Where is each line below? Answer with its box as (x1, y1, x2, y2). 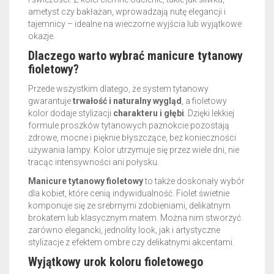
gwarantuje (28, 96, 73, 106)
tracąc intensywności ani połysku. (28, 157, 159, 167)
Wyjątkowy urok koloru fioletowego (28, 254, 203, 269)
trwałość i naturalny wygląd (73, 96, 182, 106)
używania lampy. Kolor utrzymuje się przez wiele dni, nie (28, 145, 239, 155)
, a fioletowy (182, 96, 227, 106)
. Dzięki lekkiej (184, 108, 234, 118)
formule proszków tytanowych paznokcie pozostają (28, 120, 229, 130)
